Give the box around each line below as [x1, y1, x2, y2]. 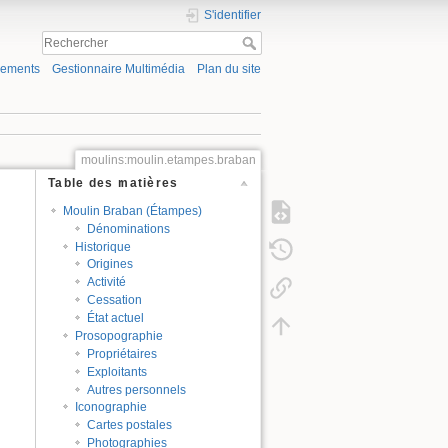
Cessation [87, 293, 143, 308]
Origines [87, 257, 134, 272]
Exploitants [87, 364, 148, 379]
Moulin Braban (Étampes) [62, 203, 202, 218]
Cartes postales [87, 418, 173, 433]
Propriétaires [87, 346, 158, 361]
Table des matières [48, 176, 179, 191]
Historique [75, 239, 132, 254]
